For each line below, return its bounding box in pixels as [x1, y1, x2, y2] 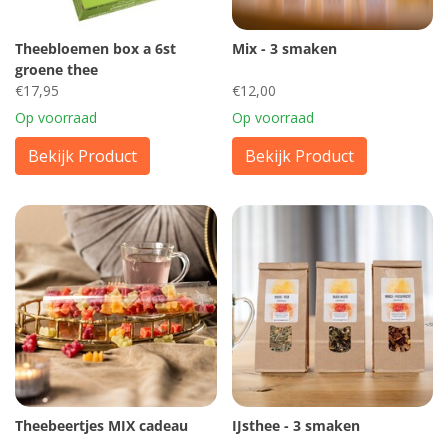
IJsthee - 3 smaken [231, 415, 360, 435]
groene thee [15, 60, 98, 79]
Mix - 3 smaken [231, 39, 337, 58]
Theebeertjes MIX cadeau [15, 415, 188, 435]
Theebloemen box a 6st [15, 39, 176, 58]
